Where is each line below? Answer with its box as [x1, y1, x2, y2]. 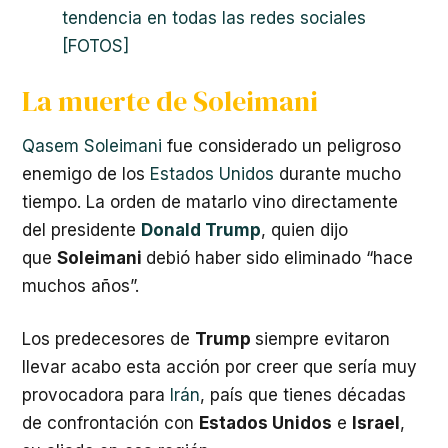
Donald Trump [141, 219, 261, 240]
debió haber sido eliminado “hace [146, 247, 413, 268]
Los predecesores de [22, 329, 195, 349]
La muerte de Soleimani [22, 81, 318, 120]
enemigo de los [22, 163, 150, 184]
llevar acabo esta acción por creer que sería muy [22, 357, 417, 377]
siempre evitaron [255, 329, 390, 349]
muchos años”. [22, 275, 139, 296]
